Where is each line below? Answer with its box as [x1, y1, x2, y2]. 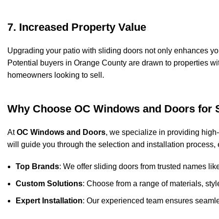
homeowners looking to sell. [7, 71, 104, 80]
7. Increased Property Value [7, 21, 146, 34]
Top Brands [16, 162, 59, 171]
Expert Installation [16, 197, 83, 205]
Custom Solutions [16, 179, 83, 188]
